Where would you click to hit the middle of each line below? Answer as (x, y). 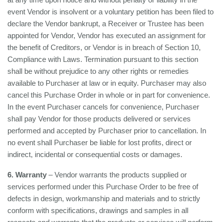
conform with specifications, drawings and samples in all (98, 210)
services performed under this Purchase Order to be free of (103, 187)
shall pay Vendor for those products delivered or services (99, 119)
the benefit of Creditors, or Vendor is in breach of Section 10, (104, 47)
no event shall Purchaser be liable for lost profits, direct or (100, 142)
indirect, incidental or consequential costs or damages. (95, 154)
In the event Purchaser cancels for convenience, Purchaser (103, 107)
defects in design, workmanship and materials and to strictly (104, 198)
